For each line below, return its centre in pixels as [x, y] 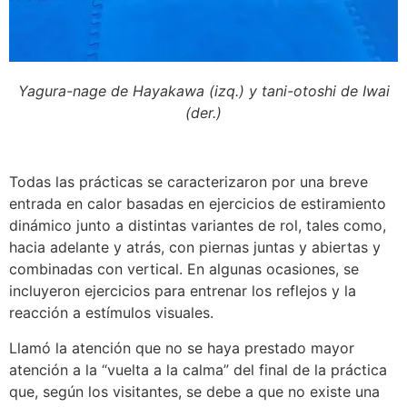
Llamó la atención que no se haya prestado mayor [182, 347]
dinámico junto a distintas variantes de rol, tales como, [198, 226]
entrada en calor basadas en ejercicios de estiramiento [198, 204]
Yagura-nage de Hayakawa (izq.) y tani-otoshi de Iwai [203, 90]
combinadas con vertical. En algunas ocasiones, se [184, 269]
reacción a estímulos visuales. [111, 313]
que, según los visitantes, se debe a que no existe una [194, 391]
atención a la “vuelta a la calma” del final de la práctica [198, 369]
